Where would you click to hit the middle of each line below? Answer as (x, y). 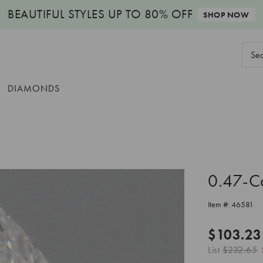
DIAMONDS (34, 88)
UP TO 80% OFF (149, 14)
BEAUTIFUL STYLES (56, 14)
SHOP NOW (226, 15)
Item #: (220, 204)
